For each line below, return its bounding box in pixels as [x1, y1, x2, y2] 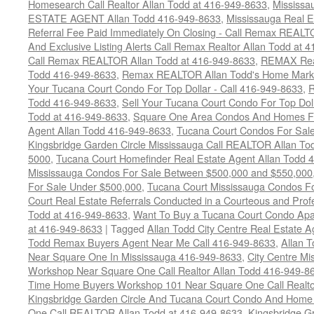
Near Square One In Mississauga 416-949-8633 [28, 249, 242, 264]
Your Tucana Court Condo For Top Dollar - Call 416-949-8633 [28, 81, 303, 95]
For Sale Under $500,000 [28, 179, 142, 193]
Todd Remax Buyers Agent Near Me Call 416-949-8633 [28, 235, 275, 250]
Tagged [111, 221, 144, 235]
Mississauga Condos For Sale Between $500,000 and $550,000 [28, 165, 313, 179]
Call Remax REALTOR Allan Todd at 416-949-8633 [28, 53, 255, 67]
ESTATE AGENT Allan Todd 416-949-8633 [28, 11, 221, 25]
